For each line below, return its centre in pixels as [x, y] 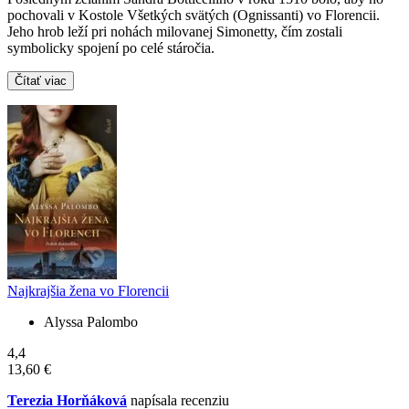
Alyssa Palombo [91, 322]
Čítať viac [41, 81]
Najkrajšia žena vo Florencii [88, 291]
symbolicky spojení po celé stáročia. [111, 48]
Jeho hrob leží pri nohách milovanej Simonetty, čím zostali [175, 32]
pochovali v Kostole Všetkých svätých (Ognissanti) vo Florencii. [194, 16]
